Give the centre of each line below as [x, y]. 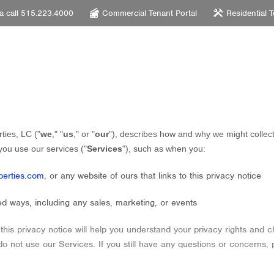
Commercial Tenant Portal [150, 13]
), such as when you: [166, 149]
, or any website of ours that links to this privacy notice [153, 176]
